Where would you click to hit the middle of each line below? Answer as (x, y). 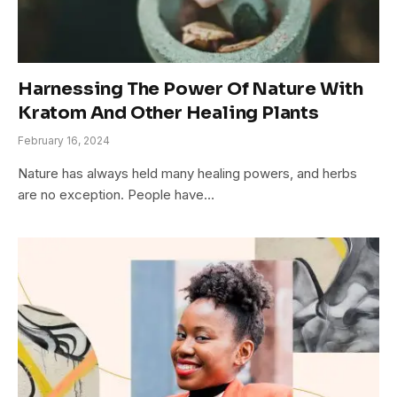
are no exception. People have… (116, 194)
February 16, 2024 (64, 140)
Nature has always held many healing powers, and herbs (187, 173)
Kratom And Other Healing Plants (168, 113)
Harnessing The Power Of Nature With (191, 89)
